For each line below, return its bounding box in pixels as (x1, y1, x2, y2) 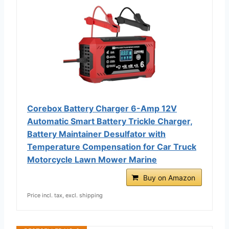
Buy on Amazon (143, 173, 195, 182)
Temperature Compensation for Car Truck (27, 141, 196, 152)
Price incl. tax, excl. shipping (27, 191, 103, 199)
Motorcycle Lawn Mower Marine (27, 154, 157, 165)
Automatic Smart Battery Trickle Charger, (27, 116, 193, 126)
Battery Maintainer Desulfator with (27, 128, 166, 139)
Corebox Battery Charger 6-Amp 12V (27, 103, 177, 113)
